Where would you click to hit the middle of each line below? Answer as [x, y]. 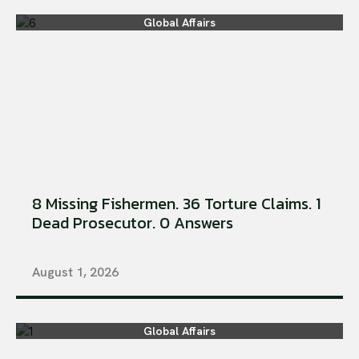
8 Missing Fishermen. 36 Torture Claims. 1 [176, 203]
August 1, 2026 [75, 272]
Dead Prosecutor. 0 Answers [133, 222]
